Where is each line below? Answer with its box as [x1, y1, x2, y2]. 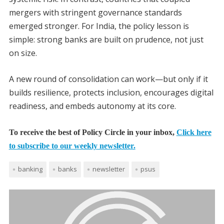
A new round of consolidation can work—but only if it [8, 73, 208, 85]
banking [17, 164, 42, 173]
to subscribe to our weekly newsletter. [8, 141, 135, 150]
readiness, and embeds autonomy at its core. [8, 100, 176, 112]
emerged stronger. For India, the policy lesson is [8, 20, 189, 32]
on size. [8, 47, 37, 59]
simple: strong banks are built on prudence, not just [8, 34, 203, 45]
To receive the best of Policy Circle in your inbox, [8, 128, 176, 137]
